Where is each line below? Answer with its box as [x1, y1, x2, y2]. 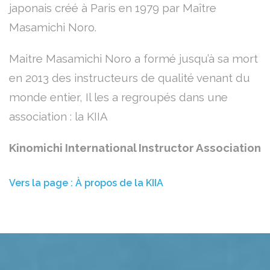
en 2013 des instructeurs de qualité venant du [9, 77, 250, 90]
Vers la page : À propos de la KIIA [9, 183, 163, 195]
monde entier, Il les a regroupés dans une [9, 96, 228, 110]
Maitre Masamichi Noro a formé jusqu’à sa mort [9, 57, 258, 71]
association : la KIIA [9, 115, 108, 129]
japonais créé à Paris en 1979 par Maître [9, 7, 216, 20]
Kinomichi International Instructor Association [9, 146, 261, 160]
